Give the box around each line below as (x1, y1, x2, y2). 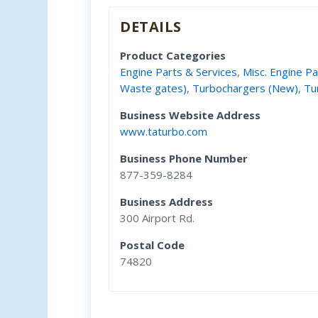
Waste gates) (120, 80, 187, 95)
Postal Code (120, 237, 185, 252)
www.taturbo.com (120, 124, 208, 138)
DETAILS (120, 16, 182, 36)
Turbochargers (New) (192, 80, 299, 95)
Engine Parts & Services (120, 64, 238, 79)
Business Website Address (120, 107, 261, 122)
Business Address (120, 194, 214, 209)
